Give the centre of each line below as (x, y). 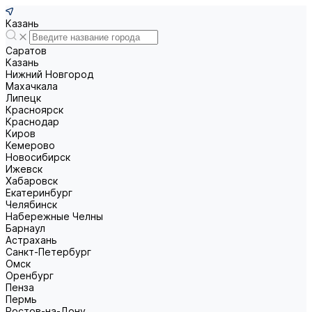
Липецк (23, 98)
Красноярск (34, 110)
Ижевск (24, 169)
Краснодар (32, 122)
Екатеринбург (39, 193)
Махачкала (32, 86)
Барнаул (25, 228)
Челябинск (31, 204)
